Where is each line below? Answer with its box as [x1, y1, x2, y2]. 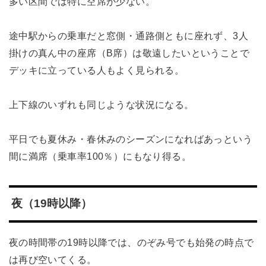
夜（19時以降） [11, 197, 92, 210]
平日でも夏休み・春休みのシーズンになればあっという [8, 133, 253, 144]
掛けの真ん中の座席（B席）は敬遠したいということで [8, 47, 250, 59]
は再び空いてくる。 [8, 254, 97, 265]
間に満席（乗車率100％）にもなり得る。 [8, 150, 192, 161]
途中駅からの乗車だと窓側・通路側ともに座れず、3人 [8, 30, 249, 42]
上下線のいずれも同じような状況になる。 [8, 99, 194, 110]
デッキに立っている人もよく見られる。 [8, 65, 185, 76]
